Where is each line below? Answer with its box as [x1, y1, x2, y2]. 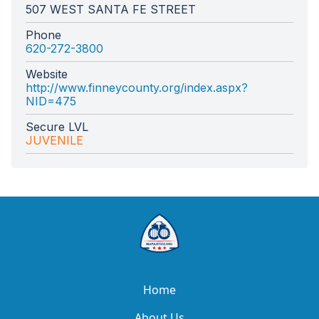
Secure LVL [26, 120, 88, 134]
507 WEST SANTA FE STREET [26, 2, 196, 16]
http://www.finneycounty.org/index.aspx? [26, 80, 248, 95]
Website [26, 67, 68, 81]
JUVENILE [26, 133, 83, 147]
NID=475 [26, 94, 76, 108]
